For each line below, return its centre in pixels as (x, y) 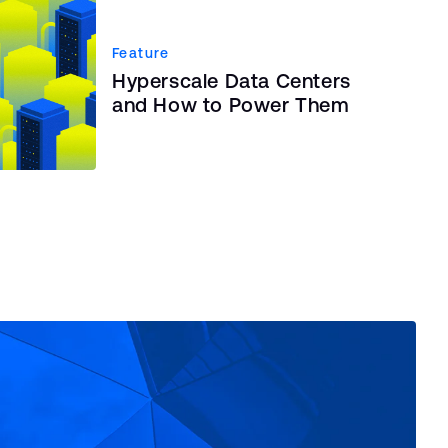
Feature (141, 52)
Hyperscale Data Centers (231, 80)
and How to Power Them (231, 104)
